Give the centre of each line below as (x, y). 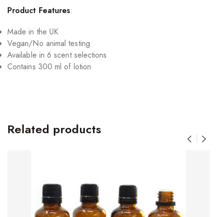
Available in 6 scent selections (57, 55)
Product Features (39, 10)
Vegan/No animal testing (49, 43)
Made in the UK (33, 31)
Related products (54, 129)
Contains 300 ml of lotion (49, 66)
